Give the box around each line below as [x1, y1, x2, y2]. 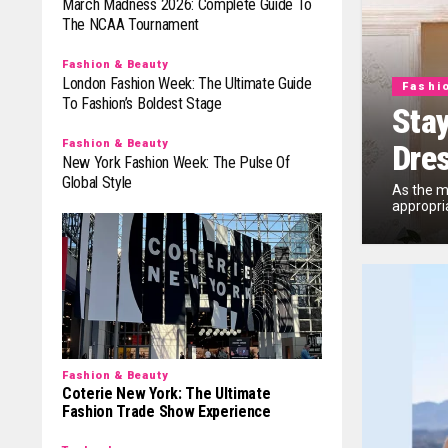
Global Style [62, 173, 133, 193]
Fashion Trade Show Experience [62, 402, 271, 422]
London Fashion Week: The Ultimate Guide [62, 74, 312, 94]
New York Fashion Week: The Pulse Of [62, 153, 290, 173]
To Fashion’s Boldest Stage [62, 94, 222, 114]
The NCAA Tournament [62, 15, 199, 35]
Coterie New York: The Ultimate [62, 384, 271, 404]
